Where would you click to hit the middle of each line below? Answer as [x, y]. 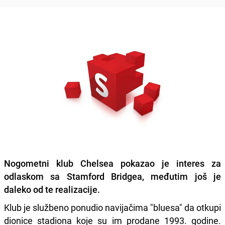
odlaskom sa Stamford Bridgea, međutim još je [113, 176]
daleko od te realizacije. [52, 189]
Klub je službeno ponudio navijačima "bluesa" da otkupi [113, 207]
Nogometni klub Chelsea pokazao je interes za [113, 163]
